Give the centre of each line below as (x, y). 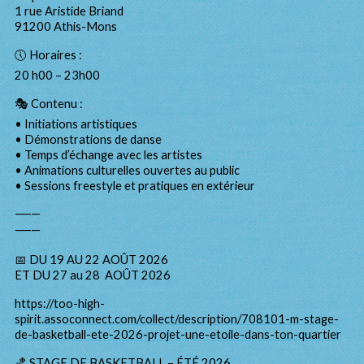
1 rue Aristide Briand (69, 11)
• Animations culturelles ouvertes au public (127, 170)
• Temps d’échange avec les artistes (108, 155)
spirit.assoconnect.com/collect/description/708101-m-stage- (177, 319)
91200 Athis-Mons (66, 26)
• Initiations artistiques (76, 124)
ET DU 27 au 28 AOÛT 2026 (93, 275)
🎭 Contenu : (49, 104)
